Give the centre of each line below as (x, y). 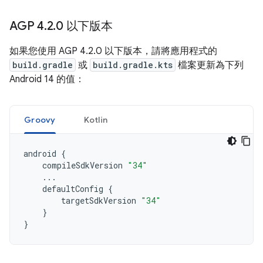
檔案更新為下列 (210, 65)
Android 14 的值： (47, 79)
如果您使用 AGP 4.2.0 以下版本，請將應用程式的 (113, 51)
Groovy (40, 120)
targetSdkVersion (99, 200)
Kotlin (95, 120)
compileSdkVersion (82, 165)
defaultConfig (73, 189)
